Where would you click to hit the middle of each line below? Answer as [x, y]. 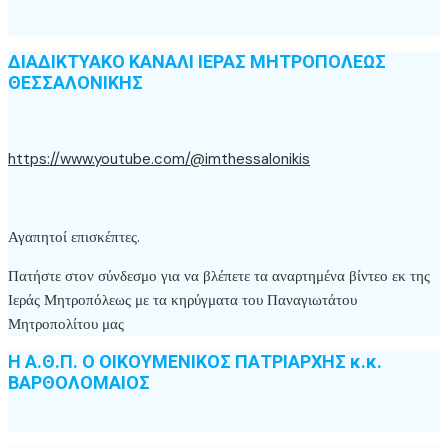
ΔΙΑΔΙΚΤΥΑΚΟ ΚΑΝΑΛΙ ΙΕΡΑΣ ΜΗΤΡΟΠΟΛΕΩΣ [197, 62]
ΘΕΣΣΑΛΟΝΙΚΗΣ [75, 83]
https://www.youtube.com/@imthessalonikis [159, 159]
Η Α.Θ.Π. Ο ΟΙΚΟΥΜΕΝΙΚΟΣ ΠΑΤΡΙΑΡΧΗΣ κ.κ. [195, 362]
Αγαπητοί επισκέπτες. [74, 237]
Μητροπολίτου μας [66, 324]
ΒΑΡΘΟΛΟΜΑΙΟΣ [79, 383]
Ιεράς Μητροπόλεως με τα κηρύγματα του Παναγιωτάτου [182, 300]
